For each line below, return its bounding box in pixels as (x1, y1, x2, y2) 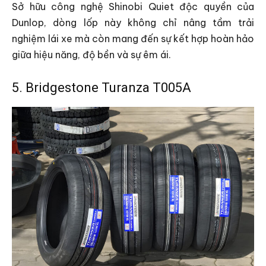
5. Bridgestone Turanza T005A (12, 80, 191, 95)
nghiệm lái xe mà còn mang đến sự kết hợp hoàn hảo (12, 32, 254, 45)
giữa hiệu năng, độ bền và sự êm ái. (12, 48, 171, 61)
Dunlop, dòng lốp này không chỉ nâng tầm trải (12, 16, 254, 28)
